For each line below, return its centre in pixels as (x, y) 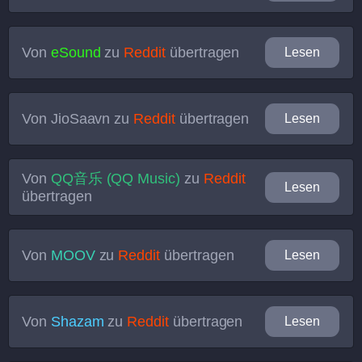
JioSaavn (80, 118)
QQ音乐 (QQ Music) (115, 179)
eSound (76, 52)
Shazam (77, 321)
